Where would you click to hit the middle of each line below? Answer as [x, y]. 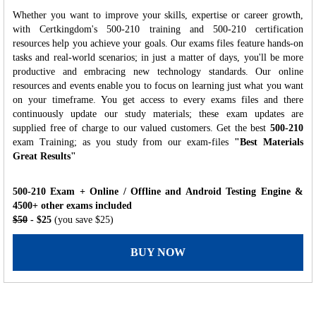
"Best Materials [269, 142]
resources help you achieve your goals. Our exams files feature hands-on [158, 43]
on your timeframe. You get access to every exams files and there [158, 99]
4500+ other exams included [72, 205]
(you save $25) [84, 219]
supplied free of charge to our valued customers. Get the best [141, 128]
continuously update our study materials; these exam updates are [158, 114]
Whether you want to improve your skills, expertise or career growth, [158, 15]
